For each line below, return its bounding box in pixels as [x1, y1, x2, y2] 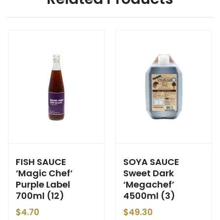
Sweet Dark [123, 167, 174, 179]
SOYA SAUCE [123, 156, 179, 168]
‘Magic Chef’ [16, 167, 73, 179]
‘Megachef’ [123, 178, 174, 191]
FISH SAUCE [16, 156, 66, 168]
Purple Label [16, 178, 70, 191]
